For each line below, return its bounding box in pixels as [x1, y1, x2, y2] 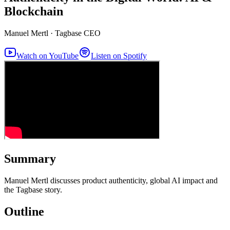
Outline [4, 204, 44, 218]
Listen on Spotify [91, 51, 147, 60]
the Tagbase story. [4, 185, 62, 194]
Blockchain [4, 4, 63, 18]
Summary [4, 151, 56, 165]
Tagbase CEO [55, 28, 101, 37]
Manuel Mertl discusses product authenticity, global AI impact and [4, 176, 218, 185]
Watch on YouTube [16, 51, 79, 60]
